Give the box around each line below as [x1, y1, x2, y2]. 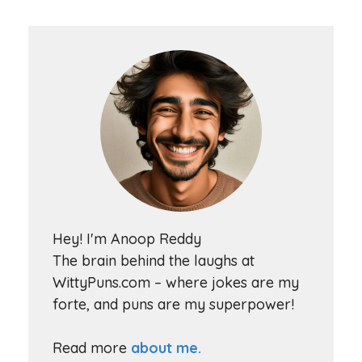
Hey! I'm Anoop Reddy [53, 229, 201, 248]
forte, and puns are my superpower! [53, 295, 294, 314]
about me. [131, 339, 201, 357]
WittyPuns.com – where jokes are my [53, 273, 299, 292]
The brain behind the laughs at [53, 251, 255, 270]
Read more [53, 339, 127, 357]
